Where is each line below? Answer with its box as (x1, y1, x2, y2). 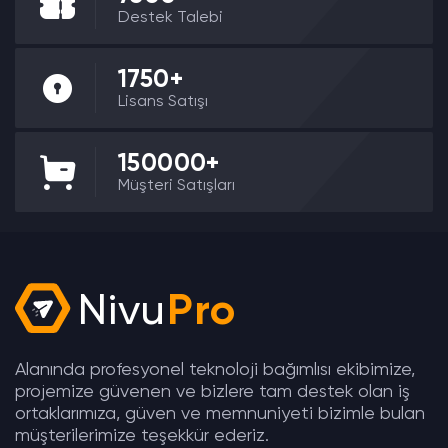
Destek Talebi (118, 9, 223, 26)
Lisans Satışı (118, 93, 208, 110)
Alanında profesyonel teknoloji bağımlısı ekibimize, (15, 360, 415, 379)
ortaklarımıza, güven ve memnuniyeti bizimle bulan (15, 404, 425, 423)
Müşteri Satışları (118, 177, 235, 194)
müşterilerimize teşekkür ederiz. (15, 426, 269, 445)
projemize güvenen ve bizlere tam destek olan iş (15, 382, 410, 401)
